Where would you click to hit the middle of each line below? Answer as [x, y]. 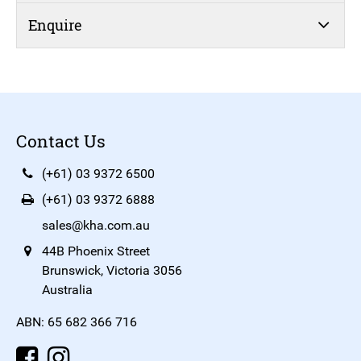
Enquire [55, 25]
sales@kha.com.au [96, 226]
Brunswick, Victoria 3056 [112, 271]
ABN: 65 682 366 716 [77, 322]
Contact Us [61, 141]
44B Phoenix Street [96, 251]
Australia [67, 290]
